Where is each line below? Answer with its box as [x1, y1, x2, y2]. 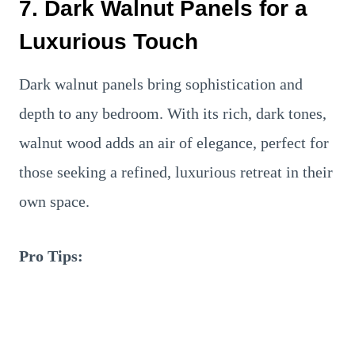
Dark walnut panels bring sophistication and [19, 75, 303, 93]
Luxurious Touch [19, 29, 198, 54]
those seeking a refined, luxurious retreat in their [19, 163, 333, 181]
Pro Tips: [19, 247, 83, 265]
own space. [19, 193, 90, 210]
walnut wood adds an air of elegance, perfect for [19, 134, 329, 151]
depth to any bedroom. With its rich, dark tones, [19, 105, 326, 122]
